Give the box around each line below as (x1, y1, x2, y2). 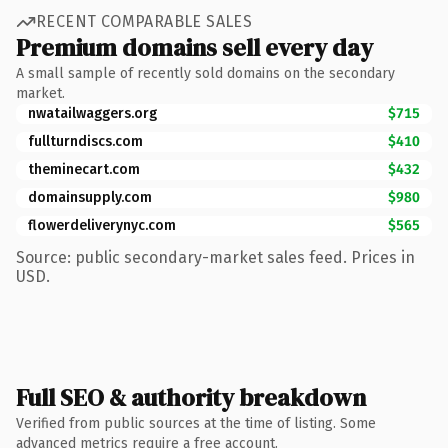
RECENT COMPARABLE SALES (36, 12, 253, 31)
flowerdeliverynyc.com (28, 216, 176, 234)
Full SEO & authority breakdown (16, 380, 366, 414)
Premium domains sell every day (16, 30, 373, 64)
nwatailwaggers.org (28, 104, 157, 122)
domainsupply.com (28, 188, 152, 206)
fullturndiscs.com (28, 132, 143, 150)
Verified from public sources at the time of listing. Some (16, 414, 376, 432)
